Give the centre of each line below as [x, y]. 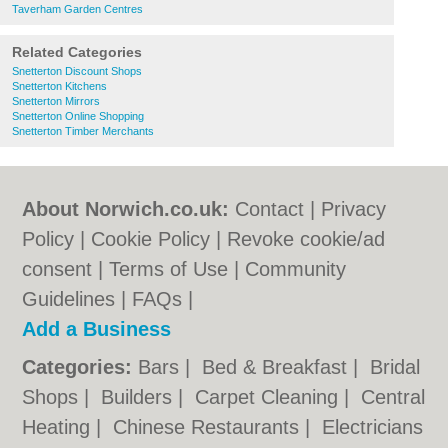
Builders [140, 397]
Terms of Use [169, 269]
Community [296, 269]
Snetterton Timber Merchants [83, 131]
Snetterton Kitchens [59, 86]
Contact [270, 209]
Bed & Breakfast [278, 367]
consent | [66, 269]
